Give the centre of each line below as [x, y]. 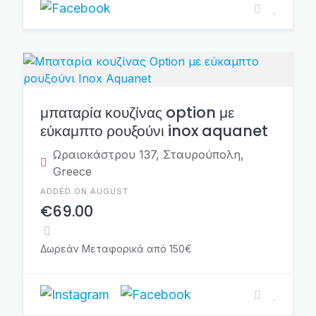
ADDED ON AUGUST [84, 191]
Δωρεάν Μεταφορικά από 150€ [116, 249]
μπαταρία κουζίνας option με [137, 113]
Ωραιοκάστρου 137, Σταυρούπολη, [148, 154]
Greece [72, 171]
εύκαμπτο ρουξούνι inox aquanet [154, 131]
